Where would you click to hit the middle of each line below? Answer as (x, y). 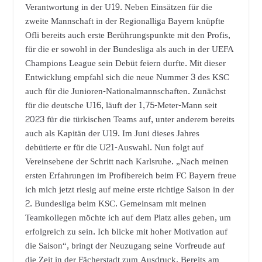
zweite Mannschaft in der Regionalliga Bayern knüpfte (125, 21)
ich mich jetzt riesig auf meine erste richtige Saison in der (129, 189)
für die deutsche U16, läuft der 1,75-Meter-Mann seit (121, 105)
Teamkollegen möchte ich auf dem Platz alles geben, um (128, 218)
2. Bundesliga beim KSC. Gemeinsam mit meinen (116, 204)
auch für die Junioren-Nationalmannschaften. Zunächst (125, 91)
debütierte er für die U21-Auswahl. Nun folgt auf (114, 147)
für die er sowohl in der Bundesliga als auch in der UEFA (129, 49)
